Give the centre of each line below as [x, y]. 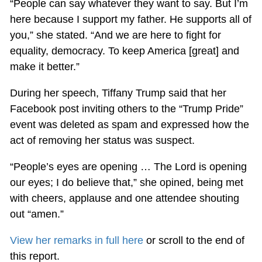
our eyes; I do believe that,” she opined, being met [126, 182]
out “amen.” [37, 214]
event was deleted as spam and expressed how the [129, 124]
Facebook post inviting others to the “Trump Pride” [126, 108]
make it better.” [44, 66]
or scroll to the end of [194, 240]
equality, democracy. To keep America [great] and [124, 51]
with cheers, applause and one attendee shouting [124, 198]
